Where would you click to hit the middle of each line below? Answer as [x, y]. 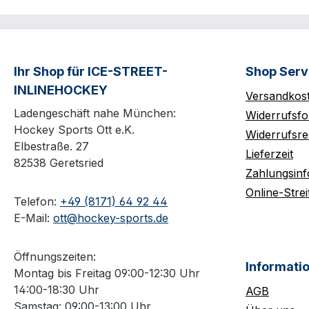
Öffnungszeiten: [55, 257]
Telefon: [37, 202]
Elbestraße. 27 [51, 147]
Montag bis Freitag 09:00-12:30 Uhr [107, 273]
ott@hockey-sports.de [111, 218]
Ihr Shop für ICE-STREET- [91, 72]
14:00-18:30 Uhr [57, 290]
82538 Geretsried [59, 163]
